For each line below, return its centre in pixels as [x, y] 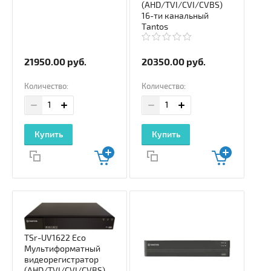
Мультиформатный [62, 249]
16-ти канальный [175, 16]
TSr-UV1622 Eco [55, 238]
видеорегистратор [61, 260]
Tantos [155, 27]
